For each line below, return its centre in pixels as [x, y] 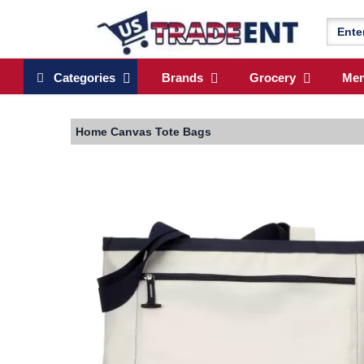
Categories [80, 78]
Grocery [273, 78]
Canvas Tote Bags [161, 132]
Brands [182, 78]
